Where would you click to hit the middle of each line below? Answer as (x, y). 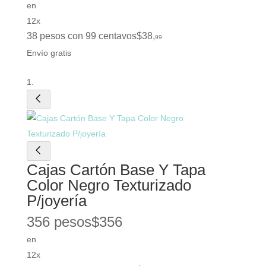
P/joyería (56, 200)
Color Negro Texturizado (109, 185)
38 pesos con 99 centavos (81, 36)
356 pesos (59, 221)
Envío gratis (49, 53)
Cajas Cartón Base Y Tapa (116, 170)
